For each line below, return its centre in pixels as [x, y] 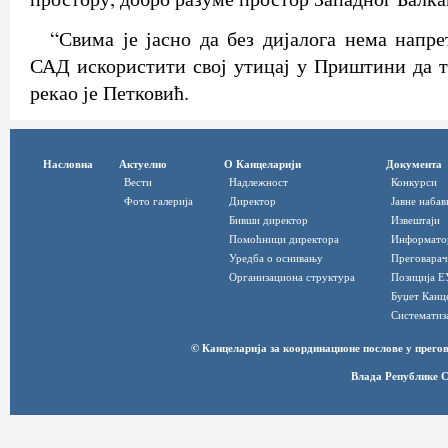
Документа [414, 163]
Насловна [68, 163]
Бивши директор [268, 219]
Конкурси [414, 181]
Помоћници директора [284, 238]
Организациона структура [292, 276]
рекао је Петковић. [109, 93]
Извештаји [415, 219]
